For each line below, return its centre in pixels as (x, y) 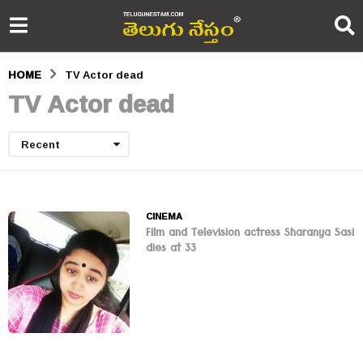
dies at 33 (171, 250)
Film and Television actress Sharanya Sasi (250, 235)
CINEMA (164, 216)
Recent (41, 145)
